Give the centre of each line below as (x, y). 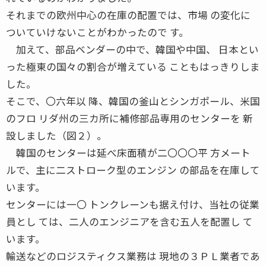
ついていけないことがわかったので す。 (97, 32)
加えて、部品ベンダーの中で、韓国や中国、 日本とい (132, 49)
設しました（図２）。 (56, 135)
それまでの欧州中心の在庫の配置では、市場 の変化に (128, 15)
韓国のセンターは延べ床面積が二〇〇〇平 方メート (128, 152)
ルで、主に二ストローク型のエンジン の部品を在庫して (133, 170)
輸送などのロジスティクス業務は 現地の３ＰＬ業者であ (133, 256)
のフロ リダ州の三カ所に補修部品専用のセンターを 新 (129, 118)
